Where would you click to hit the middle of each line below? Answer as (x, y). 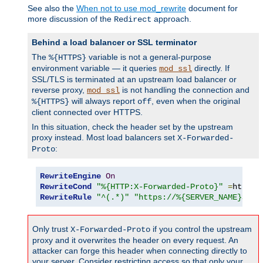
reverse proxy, (59, 90)
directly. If (211, 68)
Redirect (133, 20)
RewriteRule (66, 198)
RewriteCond (66, 187)
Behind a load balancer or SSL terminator (114, 43)
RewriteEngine (70, 176)
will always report (103, 101)
